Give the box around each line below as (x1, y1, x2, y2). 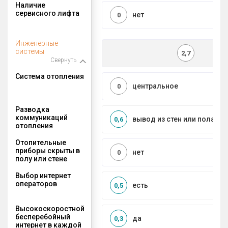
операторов (15, 179, 57, 188)
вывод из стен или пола (132, 115, 215, 124)
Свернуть (50, 56, 76, 64)
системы (15, 47, 44, 55)
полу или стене (15, 154, 67, 163)
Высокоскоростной (15, 204, 84, 213)
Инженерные (15, 39, 58, 47)
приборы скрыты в (15, 146, 80, 155)
